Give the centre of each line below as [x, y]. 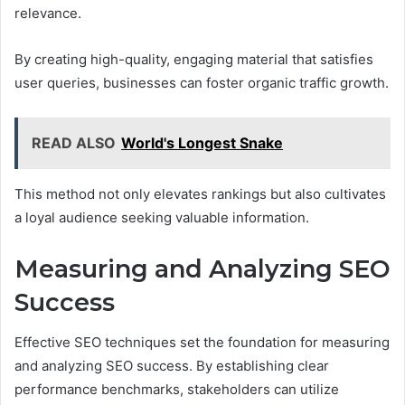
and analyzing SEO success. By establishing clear [172, 366]
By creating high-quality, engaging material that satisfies [194, 59]
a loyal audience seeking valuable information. [162, 217]
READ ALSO [74, 142]
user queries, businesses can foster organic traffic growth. [202, 82]
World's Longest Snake [202, 142]
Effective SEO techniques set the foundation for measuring [202, 343]
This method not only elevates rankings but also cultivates [200, 193]
